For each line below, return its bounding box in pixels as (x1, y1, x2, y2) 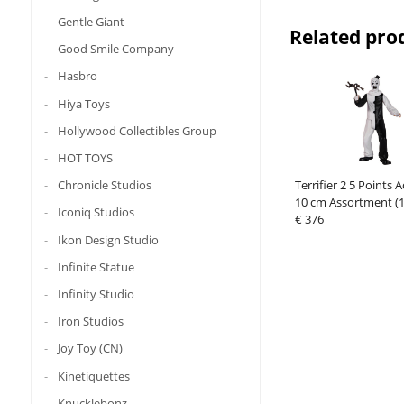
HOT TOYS (57, 149, 113, 166)
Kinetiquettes (57, 367, 130, 384)
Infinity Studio (57, 285, 134, 302)
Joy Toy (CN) (57, 340, 123, 357)
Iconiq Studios (57, 204, 134, 221)
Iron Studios (57, 312, 124, 329)
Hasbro (57, 68, 97, 85)
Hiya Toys (57, 95, 110, 112)
